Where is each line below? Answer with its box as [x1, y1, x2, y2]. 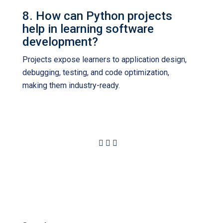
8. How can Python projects [22, 9, 172, 23]
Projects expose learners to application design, [22, 55, 187, 64]
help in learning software [22, 22, 154, 36]
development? [22, 35, 98, 49]
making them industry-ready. [22, 81, 120, 90]
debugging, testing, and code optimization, [22, 68, 169, 77]
